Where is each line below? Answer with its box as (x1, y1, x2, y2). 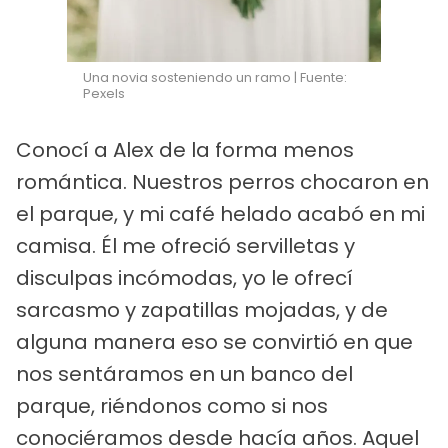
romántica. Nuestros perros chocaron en (16, 168, 429, 197)
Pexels (83, 84, 126, 104)
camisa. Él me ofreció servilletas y (16, 232, 355, 261)
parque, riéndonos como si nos (16, 392, 328, 421)
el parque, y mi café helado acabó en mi (16, 200, 425, 229)
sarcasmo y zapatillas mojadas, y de (16, 296, 388, 325)
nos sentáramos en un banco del (16, 360, 353, 389)
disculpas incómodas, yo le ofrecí (16, 264, 353, 293)
